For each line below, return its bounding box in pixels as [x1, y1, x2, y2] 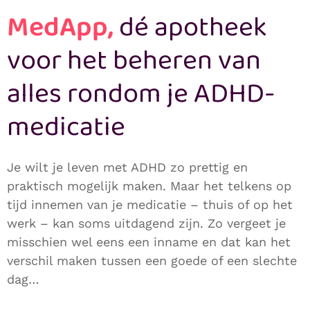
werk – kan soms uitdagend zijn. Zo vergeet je [7, 216, 286, 231]
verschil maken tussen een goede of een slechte [7, 253, 297, 268]
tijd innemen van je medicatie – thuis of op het [7, 197, 293, 212]
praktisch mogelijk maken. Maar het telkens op [7, 179, 291, 194]
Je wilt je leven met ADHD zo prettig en [7, 160, 248, 175]
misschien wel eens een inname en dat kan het [7, 235, 291, 250]
